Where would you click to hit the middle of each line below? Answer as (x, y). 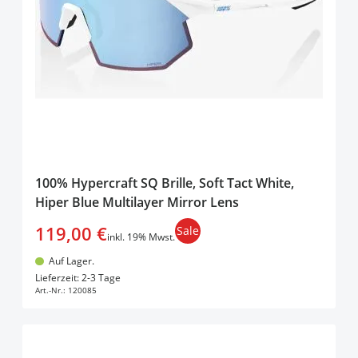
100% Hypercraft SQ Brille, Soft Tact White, (165, 183)
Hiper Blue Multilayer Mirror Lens (137, 203)
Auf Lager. (71, 261)
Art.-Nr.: (50, 290)
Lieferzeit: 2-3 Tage (78, 278)
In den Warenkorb (192, 274)
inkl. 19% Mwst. (141, 237)
